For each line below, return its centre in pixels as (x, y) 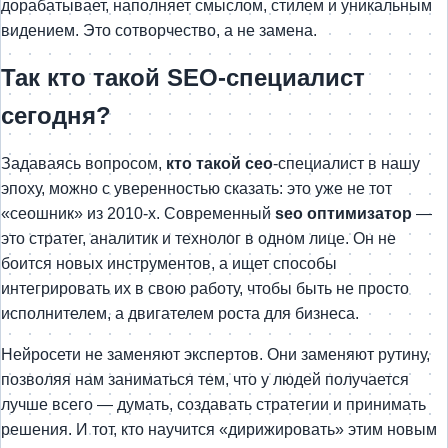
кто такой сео (219, 163)
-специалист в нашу (346, 163)
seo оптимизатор (343, 213)
